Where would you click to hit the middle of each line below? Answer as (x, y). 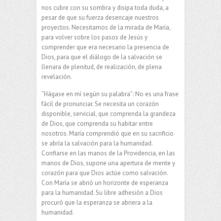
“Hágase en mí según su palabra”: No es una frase (110, 94)
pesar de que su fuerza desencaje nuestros (100, 17)
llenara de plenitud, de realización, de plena (102, 67)
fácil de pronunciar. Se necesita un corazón (100, 104)
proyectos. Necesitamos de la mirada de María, (106, 27)
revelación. (57, 76)
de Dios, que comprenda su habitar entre (97, 123)
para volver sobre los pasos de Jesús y (94, 37)
